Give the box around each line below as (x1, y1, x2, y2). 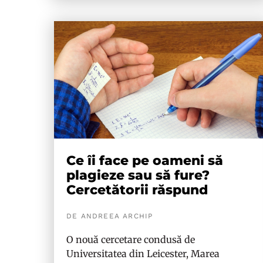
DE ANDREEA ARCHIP (66, 212, 153, 220)
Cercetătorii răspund (66, 182, 208, 198)
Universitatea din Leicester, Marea (66, 248, 220, 259)
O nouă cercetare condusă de (66, 234, 195, 245)
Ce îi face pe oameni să (66, 153, 223, 168)
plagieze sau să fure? (66, 167, 210, 183)
